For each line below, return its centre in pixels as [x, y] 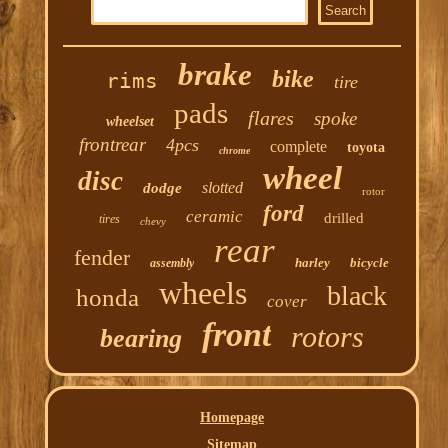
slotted [223, 188]
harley [313, 263]
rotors [327, 337]
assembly [172, 263]
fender [102, 258]
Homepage [231, 418]
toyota [365, 148]
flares [271, 118]
